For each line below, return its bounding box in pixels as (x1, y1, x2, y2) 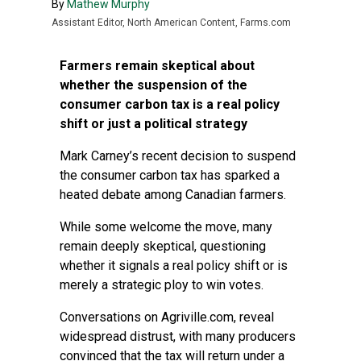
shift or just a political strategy (60, 116, 247, 131)
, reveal (234, 309, 274, 325)
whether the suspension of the (60, 77, 247, 93)
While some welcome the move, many (60, 219, 272, 234)
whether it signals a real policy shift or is (60, 258, 288, 273)
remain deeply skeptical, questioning (60, 239, 266, 254)
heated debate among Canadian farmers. (60, 187, 286, 202)
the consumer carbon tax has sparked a (60, 168, 280, 183)
